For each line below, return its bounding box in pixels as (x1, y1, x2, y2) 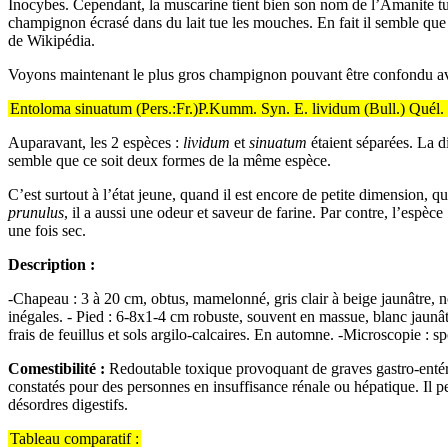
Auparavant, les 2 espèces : (8, 133, 183, 151)
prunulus (8, 203, 64, 221)
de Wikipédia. (8, 31, 95, 49)
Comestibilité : (8, 359, 109, 377)
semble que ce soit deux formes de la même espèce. (8, 151, 331, 169)
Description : (8, 255, 95, 273)
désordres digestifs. (8, 395, 128, 413)
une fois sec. (8, 221, 86, 239)
